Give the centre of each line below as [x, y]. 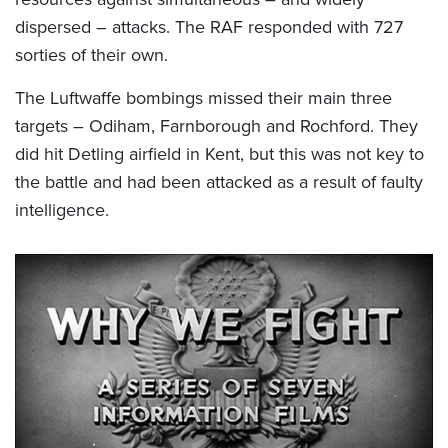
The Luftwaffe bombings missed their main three [203, 98]
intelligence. [62, 210]
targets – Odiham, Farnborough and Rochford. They [216, 126]
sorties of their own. [91, 55]
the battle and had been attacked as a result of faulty [219, 182]
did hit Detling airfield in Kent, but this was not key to [219, 154]
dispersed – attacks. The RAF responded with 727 [209, 27]
